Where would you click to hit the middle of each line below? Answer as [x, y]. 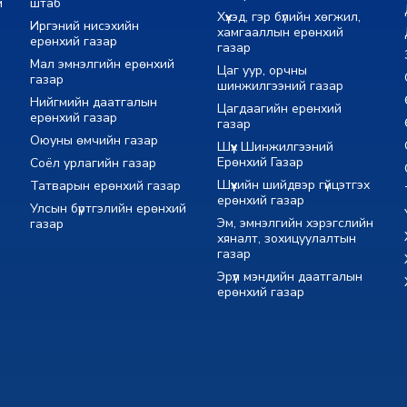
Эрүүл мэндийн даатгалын [289, 277]
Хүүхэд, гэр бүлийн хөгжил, [288, 17]
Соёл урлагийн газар [94, 164]
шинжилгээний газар [280, 86]
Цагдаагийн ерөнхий [279, 109]
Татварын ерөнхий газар [106, 186]
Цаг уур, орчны [262, 71]
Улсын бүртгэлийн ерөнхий [109, 209]
